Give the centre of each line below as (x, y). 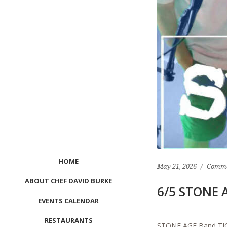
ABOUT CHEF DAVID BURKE (68, 181)
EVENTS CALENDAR (68, 201)
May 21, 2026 (177, 166)
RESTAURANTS (68, 220)
